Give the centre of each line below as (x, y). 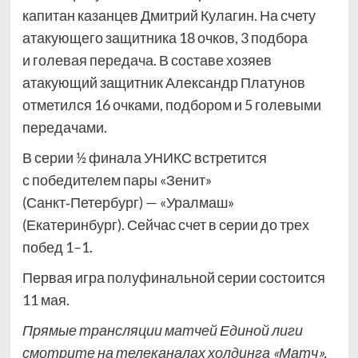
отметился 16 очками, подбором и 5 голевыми (171, 104)
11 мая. (46, 299)
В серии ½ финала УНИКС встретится (144, 157)
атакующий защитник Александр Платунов (163, 82)
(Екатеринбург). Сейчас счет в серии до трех (165, 224)
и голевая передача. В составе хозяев (147, 60)
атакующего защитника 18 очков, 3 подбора (165, 37)
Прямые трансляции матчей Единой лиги (162, 330)
